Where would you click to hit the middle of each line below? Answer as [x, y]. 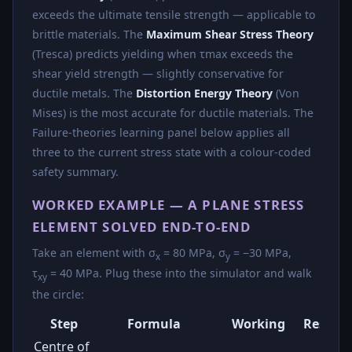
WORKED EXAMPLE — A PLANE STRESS [169, 204]
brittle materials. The [89, 34]
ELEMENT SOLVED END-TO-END [142, 226]
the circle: [58, 295]
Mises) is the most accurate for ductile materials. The [173, 112]
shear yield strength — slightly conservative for [158, 73]
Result [323, 324]
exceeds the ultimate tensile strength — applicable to [174, 14]
